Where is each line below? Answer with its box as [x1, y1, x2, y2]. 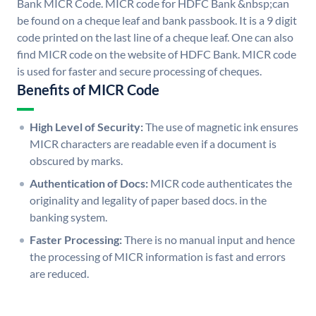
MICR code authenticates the [150, 176, 292, 190]
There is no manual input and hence [124, 233, 295, 247]
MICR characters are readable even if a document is [30, 137, 276, 151]
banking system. [30, 210, 107, 224]
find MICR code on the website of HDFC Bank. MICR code [17, 47, 296, 61]
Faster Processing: [30, 233, 122, 247]
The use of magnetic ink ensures [145, 120, 298, 134]
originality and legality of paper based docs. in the [30, 193, 267, 207]
